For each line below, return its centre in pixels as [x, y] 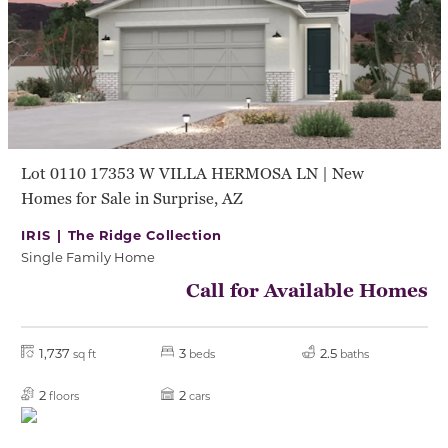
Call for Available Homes [306, 292]
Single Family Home [87, 257]
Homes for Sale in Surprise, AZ [131, 199]
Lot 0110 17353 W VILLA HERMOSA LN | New [192, 174]
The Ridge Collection [144, 235]
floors [63, 395]
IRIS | [44, 235]
